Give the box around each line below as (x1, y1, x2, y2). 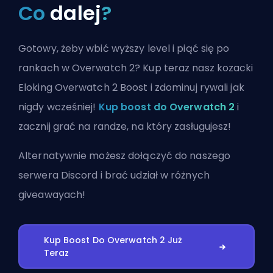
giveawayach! (18, 188, 86, 202)
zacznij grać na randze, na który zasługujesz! (18, 119, 232, 134)
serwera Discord (18, 168, 98, 183)
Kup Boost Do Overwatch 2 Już (43, 233, 183, 246)
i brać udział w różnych (97, 168, 210, 183)
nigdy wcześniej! (18, 100, 99, 115)
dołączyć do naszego (128, 149, 231, 163)
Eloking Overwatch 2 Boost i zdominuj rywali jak (18, 80, 244, 95)
